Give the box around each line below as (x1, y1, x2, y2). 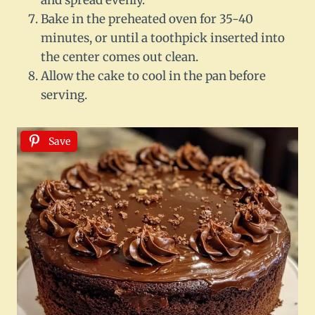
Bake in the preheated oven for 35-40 (41, 11, 253, 27)
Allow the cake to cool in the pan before (41, 68, 266, 84)
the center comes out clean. (41, 49, 198, 65)
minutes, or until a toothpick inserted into (41, 30, 285, 46)
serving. (41, 87, 87, 103)
